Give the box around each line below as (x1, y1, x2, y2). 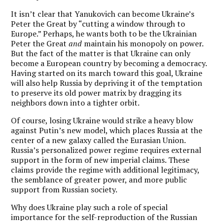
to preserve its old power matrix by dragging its (11, 87, 182, 98)
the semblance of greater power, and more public (11, 174, 187, 185)
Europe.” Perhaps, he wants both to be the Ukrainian (11, 28, 197, 39)
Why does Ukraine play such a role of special (11, 202, 168, 213)
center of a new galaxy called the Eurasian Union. (11, 135, 186, 146)
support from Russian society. (11, 184, 118, 195)
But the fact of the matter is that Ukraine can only (11, 48, 191, 59)
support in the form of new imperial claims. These (11, 154, 190, 165)
